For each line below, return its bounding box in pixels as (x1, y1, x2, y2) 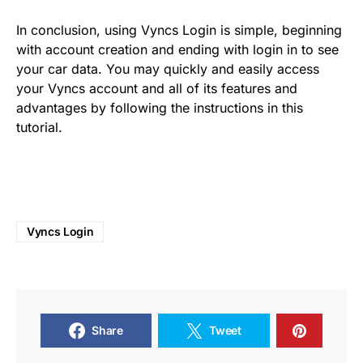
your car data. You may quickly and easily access (16, 61, 319, 77)
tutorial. (16, 119, 62, 135)
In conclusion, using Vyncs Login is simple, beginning (16, 22, 342, 38)
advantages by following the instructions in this (16, 100, 303, 116)
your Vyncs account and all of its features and (16, 80, 297, 96)
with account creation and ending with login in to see (16, 41, 339, 58)
